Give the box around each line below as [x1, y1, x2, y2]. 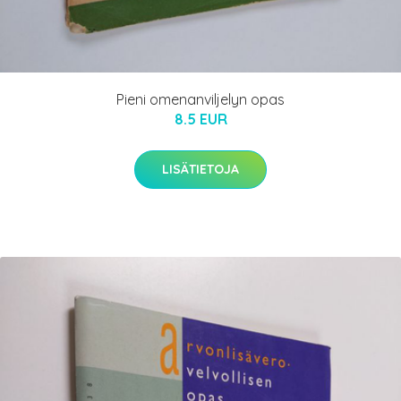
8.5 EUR [174, 110, 227, 129]
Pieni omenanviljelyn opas [116, 90, 285, 109]
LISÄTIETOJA [162, 161, 239, 178]
